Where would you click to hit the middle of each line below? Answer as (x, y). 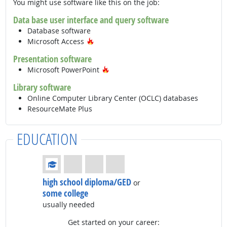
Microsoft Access (56, 41)
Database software (59, 30)
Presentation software (52, 59)
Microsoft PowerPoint (64, 69)
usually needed (69, 204)
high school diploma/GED (87, 182)
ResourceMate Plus (60, 108)
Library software (42, 87)
